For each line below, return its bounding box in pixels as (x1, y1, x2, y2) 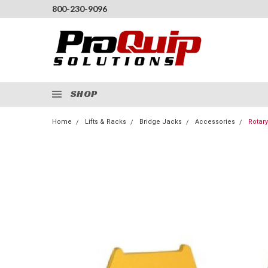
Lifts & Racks (85, 118, 126, 126)
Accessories (195, 118, 235, 126)
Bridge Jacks (139, 118, 182, 126)
